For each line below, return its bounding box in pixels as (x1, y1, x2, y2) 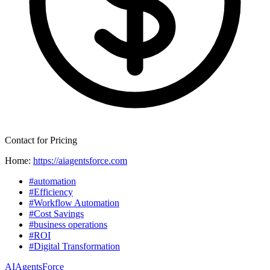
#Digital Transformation (29, 241, 120, 252)
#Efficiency (29, 187, 73, 198)
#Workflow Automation (29, 198, 119, 209)
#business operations (29, 219, 107, 230)
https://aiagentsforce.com (33, 155, 127, 166)
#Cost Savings (29, 209, 84, 219)
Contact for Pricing (5, 135, 77, 146)
